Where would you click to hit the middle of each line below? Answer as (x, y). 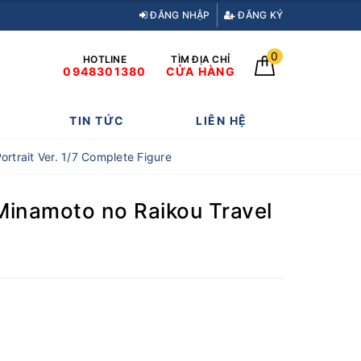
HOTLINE (105, 59)
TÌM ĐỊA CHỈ (201, 59)
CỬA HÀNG (200, 71)
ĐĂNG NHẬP (179, 15)
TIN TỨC (97, 120)
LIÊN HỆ (222, 120)
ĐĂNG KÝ (259, 15)
